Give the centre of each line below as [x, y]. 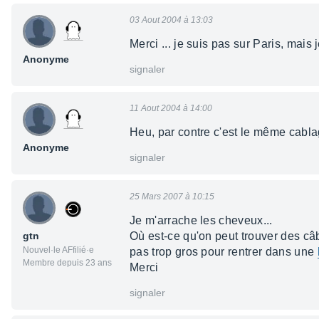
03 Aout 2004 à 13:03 [171, 20]
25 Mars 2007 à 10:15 [172, 197]
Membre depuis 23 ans [67, 263]
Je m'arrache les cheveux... [201, 221]
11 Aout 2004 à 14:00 [171, 109]
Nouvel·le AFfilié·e [58, 250]
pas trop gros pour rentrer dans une [224, 252]
